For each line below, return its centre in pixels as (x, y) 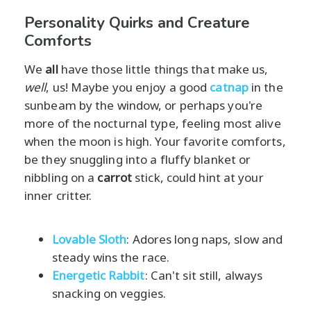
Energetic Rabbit (99, 275)
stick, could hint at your (198, 177)
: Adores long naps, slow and (205, 239)
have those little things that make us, (163, 69)
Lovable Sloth (90, 239)
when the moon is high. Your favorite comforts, (155, 141)
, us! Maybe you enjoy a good (128, 87)
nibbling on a (61, 177)
